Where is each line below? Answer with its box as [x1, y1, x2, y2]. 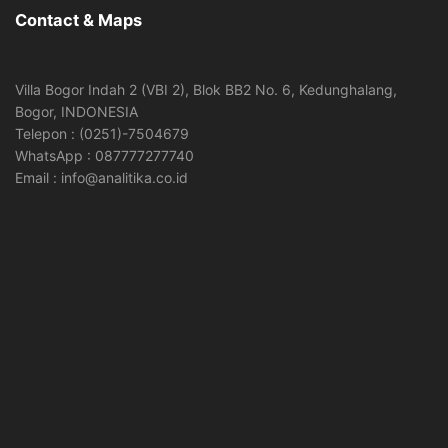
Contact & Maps [15, 9, 142, 30]
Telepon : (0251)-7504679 [15, 125, 189, 143]
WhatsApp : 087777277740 [15, 147, 194, 165]
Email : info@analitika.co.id [15, 169, 188, 187]
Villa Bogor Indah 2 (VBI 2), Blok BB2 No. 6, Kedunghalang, [15, 81, 397, 99]
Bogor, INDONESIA [15, 103, 138, 121]
